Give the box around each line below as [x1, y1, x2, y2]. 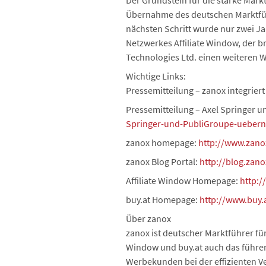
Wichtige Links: [126, 70, 186, 82]
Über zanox [126, 213, 171, 224]
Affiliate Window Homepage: [126, 175, 240, 186]
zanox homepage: [126, 137, 198, 148]
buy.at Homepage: [126, 194, 199, 205]
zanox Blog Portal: [126, 156, 199, 167]
